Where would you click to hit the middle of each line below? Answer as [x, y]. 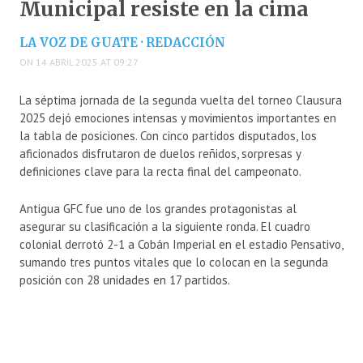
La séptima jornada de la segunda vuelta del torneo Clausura [181, 100]
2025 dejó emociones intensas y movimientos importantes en [178, 118]
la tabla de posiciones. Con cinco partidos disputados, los [168, 136]
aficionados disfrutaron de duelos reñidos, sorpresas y [160, 154]
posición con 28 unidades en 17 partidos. [125, 280]
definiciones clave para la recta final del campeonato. [160, 172]
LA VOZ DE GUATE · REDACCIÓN [122, 43]
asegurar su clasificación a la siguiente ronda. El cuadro [165, 227]
